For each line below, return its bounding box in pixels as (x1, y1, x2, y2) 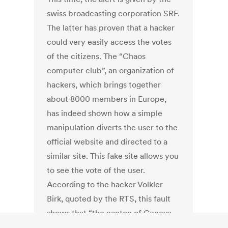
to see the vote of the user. (47, 165, 146, 176)
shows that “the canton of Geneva (47, 208, 172, 218)
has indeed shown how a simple (47, 108, 163, 119)
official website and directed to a (47, 136, 168, 147)
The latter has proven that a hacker (47, 22, 175, 33)
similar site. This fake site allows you (47, 151, 179, 161)
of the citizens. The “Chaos (47, 51, 146, 62)
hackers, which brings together (47, 79, 161, 90)
